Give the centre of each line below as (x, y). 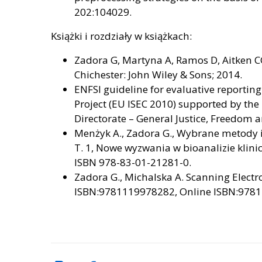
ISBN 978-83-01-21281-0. (133, 162)
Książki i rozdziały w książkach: (121, 36)
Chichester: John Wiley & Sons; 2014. (158, 75)
